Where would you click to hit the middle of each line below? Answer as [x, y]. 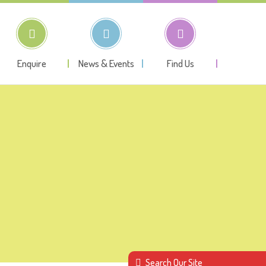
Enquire [32, 63]
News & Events [106, 63]
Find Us [180, 63]
